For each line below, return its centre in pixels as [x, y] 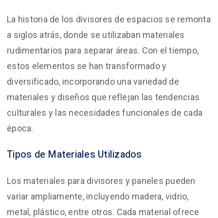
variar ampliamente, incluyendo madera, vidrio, [98, 196]
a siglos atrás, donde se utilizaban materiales [96, 35]
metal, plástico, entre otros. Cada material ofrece [103, 212]
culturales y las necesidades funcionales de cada [105, 112]
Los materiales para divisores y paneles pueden [101, 181]
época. [20, 128]
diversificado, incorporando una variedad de [93, 81]
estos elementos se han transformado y [87, 66]
